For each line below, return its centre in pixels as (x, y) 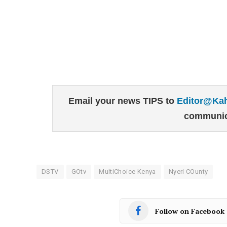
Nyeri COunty (188, 172)
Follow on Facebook (190, 211)
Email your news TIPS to (122, 101)
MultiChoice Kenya (127, 172)
